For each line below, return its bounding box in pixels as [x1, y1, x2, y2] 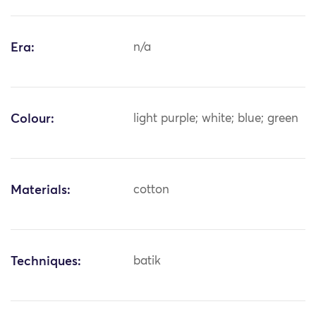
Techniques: [11, 255, 81, 269]
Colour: [11, 113, 54, 126]
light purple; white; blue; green [133, 113, 299, 126]
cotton [133, 184, 170, 197]
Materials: [11, 184, 71, 197]
